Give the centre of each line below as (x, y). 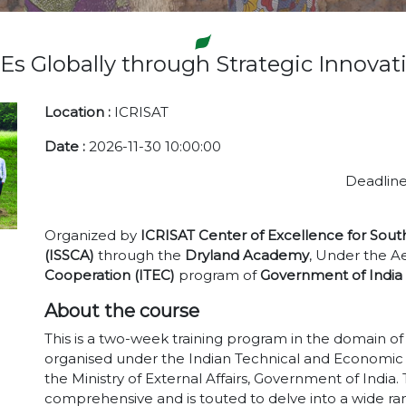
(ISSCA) (69, 255)
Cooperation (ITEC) (110, 275)
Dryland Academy (247, 255)
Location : (79, 112)
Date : (67, 146)
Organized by (91, 235)
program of (217, 275)
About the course (122, 311)
